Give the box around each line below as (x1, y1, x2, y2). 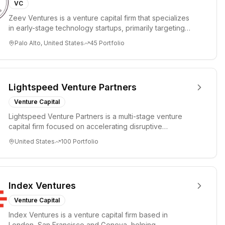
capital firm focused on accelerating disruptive (9, 122, 162, 131)
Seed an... (9, 34, 41, 42)
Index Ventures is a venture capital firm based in (9, 210, 168, 219)
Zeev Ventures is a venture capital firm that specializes (9, 14, 189, 22)
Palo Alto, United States (15, 39, 84, 47)
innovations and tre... (9, 132, 76, 141)
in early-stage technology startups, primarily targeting (9, 24, 185, 32)
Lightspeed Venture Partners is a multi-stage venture (9, 112, 182, 121)
